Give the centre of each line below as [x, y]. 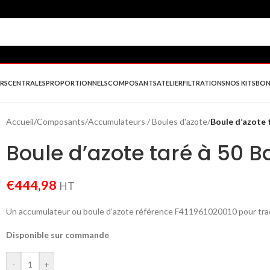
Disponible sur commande [58, 235]
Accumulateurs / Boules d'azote [148, 121]
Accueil [20, 121]
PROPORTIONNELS [77, 83]
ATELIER [170, 83]
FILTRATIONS [204, 83]
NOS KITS [240, 83]
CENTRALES [27, 83]
